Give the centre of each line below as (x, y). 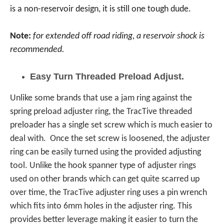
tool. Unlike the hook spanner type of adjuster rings (103, 166)
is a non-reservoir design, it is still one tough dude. (101, 9)
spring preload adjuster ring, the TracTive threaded (101, 112)
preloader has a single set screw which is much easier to (111, 125)
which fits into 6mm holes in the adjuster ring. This (101, 206)
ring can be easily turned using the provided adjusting (105, 152)
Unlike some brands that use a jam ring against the (101, 98)
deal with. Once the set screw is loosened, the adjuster (110, 139)
